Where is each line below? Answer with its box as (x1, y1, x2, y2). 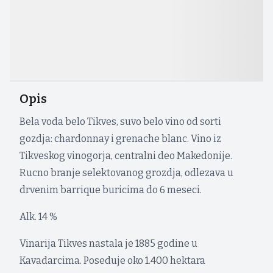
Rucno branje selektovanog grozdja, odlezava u (19, 167, 233, 179)
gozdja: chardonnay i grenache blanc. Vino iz (19, 133, 221, 144)
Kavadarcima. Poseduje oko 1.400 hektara (19, 255, 205, 266)
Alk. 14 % (19, 211, 57, 222)
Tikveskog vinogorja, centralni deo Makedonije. (19, 150, 232, 161)
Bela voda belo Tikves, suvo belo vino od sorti (19, 116, 221, 127)
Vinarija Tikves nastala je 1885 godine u (19, 238, 197, 249)
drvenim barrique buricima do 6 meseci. (19, 184, 202, 196)
